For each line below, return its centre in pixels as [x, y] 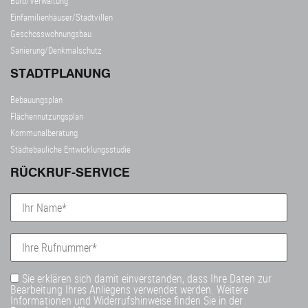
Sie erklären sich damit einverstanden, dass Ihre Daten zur [145, 279]
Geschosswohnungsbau [51, 34]
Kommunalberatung [44, 133]
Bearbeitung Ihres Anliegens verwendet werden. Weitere [129, 290]
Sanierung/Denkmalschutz [56, 51]
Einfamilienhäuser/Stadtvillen [62, 18]
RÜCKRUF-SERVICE [70, 173]
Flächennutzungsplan [47, 117]
